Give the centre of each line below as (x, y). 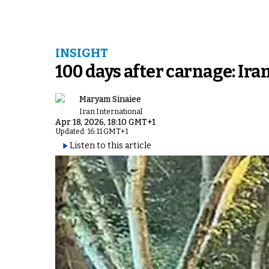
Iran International (111, 111)
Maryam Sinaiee (110, 100)
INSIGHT (82, 53)
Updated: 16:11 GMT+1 (92, 131)
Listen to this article (110, 146)
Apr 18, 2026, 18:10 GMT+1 (105, 122)
